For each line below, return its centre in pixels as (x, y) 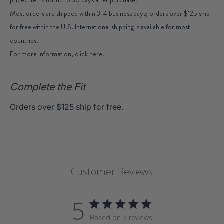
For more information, (42, 54)
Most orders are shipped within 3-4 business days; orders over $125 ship (110, 13)
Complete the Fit (48, 87)
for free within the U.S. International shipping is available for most (100, 27)
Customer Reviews (112, 171)
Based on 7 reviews (121, 217)
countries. (24, 40)
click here (89, 54)
